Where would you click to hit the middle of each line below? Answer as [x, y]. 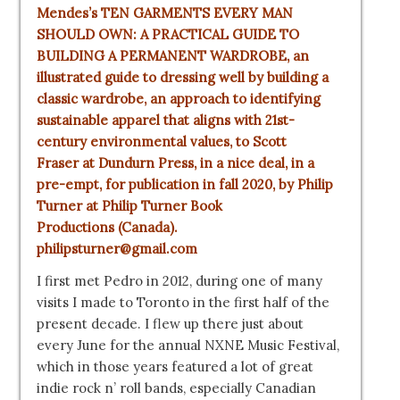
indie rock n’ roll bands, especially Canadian [176, 388]
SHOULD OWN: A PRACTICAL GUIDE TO [167, 34]
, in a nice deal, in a [254, 162]
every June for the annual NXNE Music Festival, [187, 346]
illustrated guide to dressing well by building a [182, 77]
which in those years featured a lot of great [175, 367]
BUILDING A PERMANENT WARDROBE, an [172, 55]
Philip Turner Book [162, 205]
